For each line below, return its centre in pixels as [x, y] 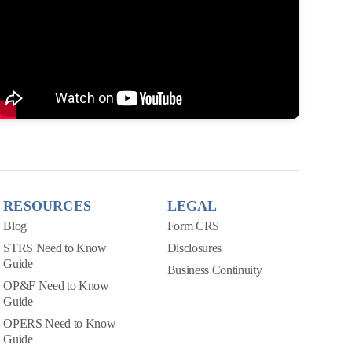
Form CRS [193, 225]
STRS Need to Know [55, 247]
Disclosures [194, 247]
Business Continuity [214, 269]
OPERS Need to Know [60, 323]
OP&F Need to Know [56, 285]
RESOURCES [47, 205]
